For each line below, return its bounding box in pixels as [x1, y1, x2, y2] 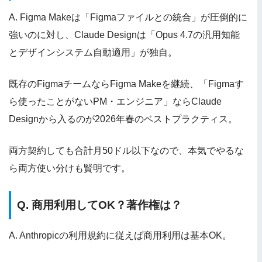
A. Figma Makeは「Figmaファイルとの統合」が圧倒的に [9, 12, 247, 22]
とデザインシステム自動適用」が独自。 [9, 47, 177, 57]
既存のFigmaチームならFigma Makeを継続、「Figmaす [9, 78, 244, 89]
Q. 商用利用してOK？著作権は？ [17, 198, 182, 211]
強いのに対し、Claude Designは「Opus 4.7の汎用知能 [9, 29, 240, 40]
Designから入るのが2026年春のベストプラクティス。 [9, 113, 237, 124]
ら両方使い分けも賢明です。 [9, 163, 130, 173]
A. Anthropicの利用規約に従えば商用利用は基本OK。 [9, 230, 232, 241]
